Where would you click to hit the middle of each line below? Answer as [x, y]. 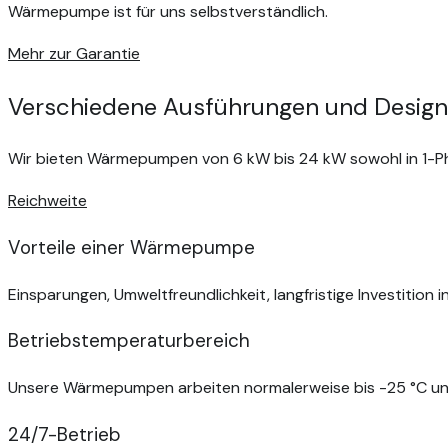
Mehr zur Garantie [74, 54]
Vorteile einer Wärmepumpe [131, 247]
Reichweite [47, 201]
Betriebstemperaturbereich [129, 341]
